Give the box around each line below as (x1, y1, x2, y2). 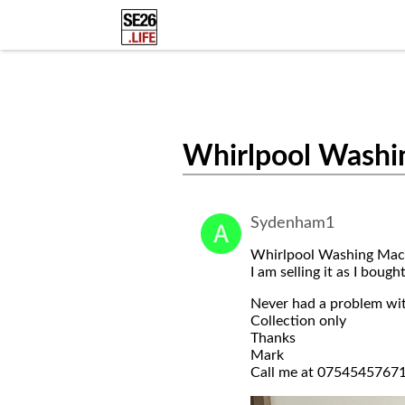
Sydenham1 (250, 214, 334, 231)
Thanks (250, 330, 296, 345)
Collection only (250, 313, 346, 328)
